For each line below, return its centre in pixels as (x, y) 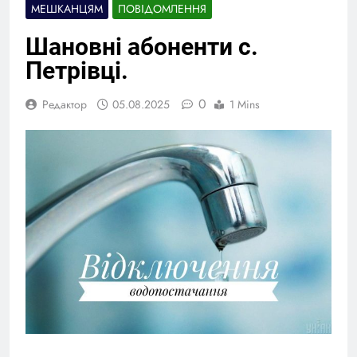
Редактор (65, 104)
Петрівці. (77, 70)
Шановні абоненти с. (142, 46)
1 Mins (245, 104)
